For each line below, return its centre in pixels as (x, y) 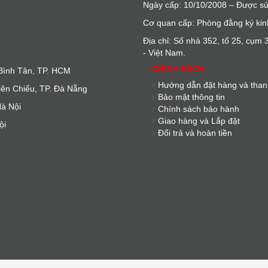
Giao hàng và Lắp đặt (199, 121)
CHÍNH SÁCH (178, 69)
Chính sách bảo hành (199, 109)
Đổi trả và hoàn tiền (195, 133)
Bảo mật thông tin (191, 97)
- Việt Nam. (164, 53)
